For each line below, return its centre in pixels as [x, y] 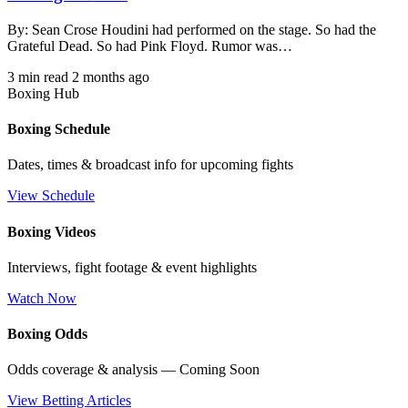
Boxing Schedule [59, 129]
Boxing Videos [51, 231]
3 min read [38, 76]
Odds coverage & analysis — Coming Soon [133, 370]
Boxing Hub [43, 93]
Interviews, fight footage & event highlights [132, 267]
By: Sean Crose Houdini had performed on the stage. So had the [192, 29]
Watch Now [42, 298]
